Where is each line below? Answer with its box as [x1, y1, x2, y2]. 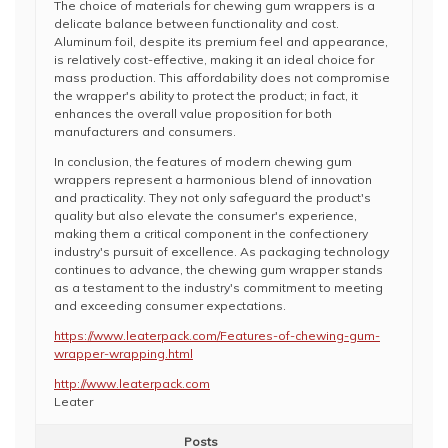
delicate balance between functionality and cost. [54, 16, 339, 31]
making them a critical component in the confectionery [54, 226, 368, 241]
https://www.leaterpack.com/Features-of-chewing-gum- [54, 328, 380, 343]
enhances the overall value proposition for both [54, 106, 332, 121]
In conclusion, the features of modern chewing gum [54, 154, 352, 169]
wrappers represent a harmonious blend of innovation [54, 172, 372, 187]
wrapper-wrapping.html [54, 346, 193, 361]
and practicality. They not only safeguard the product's [54, 190, 371, 205]
